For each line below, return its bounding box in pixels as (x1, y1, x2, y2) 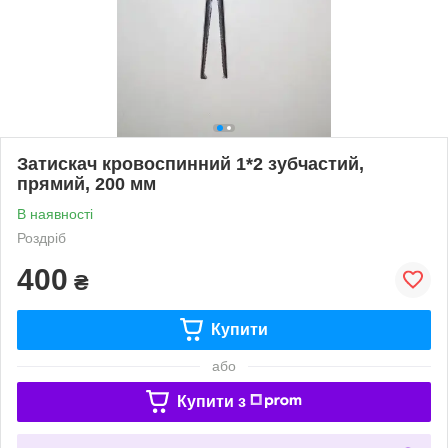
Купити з (176, 392, 246, 410)
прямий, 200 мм (17, 173, 156, 194)
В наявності (17, 205, 93, 222)
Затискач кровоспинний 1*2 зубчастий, (17, 153, 364, 174)
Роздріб (17, 229, 66, 246)
